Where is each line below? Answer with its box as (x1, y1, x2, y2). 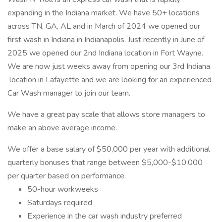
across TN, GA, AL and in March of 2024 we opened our (7, 21, 200, 32)
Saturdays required (27, 197, 92, 208)
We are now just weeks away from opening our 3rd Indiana (7, 61, 210, 72)
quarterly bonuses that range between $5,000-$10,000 (7, 157, 203, 168)
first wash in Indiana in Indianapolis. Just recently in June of (7, 34, 204, 45)
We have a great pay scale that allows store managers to (7, 109, 205, 120)
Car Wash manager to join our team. (7, 88, 132, 99)
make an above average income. (7, 122, 117, 133)
